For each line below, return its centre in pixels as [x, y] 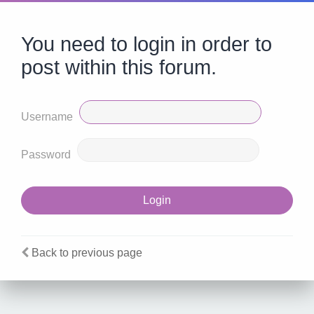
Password [46, 155]
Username [47, 117]
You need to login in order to [146, 45]
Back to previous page [87, 253]
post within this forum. [119, 68]
